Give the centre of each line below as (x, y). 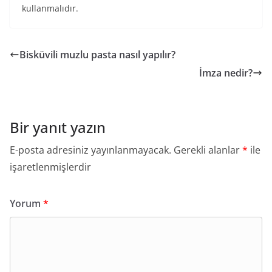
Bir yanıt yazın (58, 127)
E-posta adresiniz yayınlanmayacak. (90, 150)
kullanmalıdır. (50, 8)
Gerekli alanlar (208, 150)
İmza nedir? (226, 73)
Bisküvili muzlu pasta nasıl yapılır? (97, 55)
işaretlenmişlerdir (50, 167)
